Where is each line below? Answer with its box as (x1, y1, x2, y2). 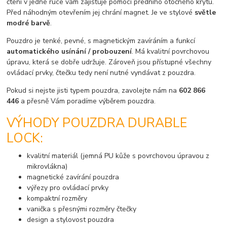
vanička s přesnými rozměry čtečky (27, 204, 137, 214)
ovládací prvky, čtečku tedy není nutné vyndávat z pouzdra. (7, 68, 196, 78)
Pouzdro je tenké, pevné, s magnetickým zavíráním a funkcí (7, 36, 196, 46)
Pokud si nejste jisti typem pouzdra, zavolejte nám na (7, 86, 179, 96)
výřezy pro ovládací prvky (27, 182, 109, 193)
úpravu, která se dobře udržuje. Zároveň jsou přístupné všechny (7, 57, 212, 67)
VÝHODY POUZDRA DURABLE (7, 114, 187, 132)
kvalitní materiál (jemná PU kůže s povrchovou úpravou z (27, 150, 210, 161)
